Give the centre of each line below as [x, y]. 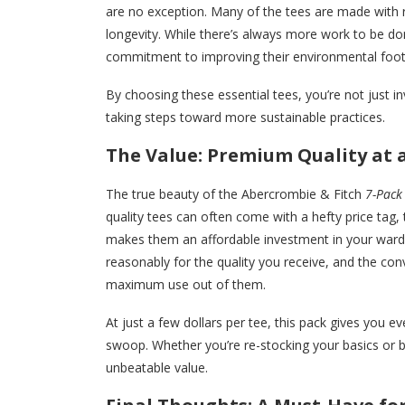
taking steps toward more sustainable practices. [245, 117]
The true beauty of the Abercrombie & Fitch [235, 193]
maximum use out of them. [186, 284]
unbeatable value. [157, 367]
